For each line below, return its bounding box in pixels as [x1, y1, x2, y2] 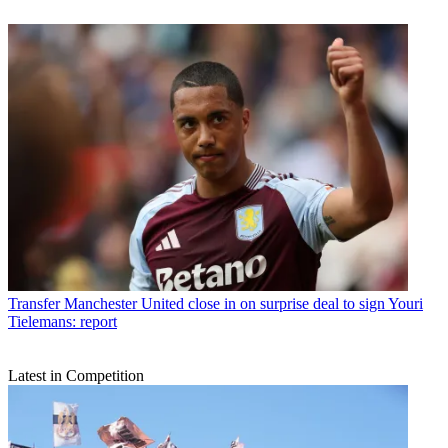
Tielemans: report [8, 312, 117, 330]
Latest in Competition [8, 366, 144, 384]
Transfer [8, 294, 60, 312]
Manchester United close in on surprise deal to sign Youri [64, 294, 423, 312]
